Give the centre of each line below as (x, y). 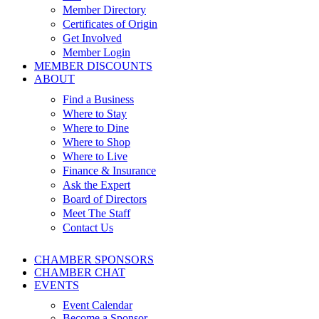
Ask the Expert (96, 185)
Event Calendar (98, 305)
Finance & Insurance (109, 171)
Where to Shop (96, 142)
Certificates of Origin (110, 24)
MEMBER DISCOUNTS (93, 66)
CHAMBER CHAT (80, 272)
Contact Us (88, 228)
